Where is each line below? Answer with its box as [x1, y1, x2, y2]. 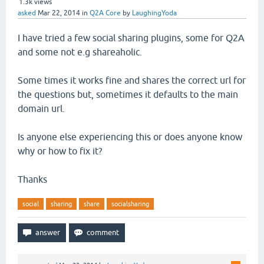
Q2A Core [90, 9, 121, 17]
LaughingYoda [132, 9, 177, 17]
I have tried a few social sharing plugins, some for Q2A [18, 32, 245, 43]
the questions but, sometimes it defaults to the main [18, 89, 238, 100]
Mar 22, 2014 [38, 9, 80, 17]
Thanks [18, 174, 47, 184]
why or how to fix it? [18, 146, 102, 156]
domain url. [18, 103, 65, 114]
